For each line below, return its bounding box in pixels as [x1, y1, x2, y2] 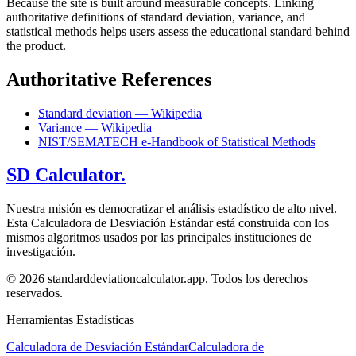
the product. [6, 38, 66, 52]
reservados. [6, 286, 63, 300]
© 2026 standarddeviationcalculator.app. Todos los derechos [6, 272, 308, 286]
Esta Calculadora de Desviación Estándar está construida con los [6, 216, 329, 230]
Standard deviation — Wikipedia [38, 106, 202, 120]
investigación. [6, 245, 75, 259]
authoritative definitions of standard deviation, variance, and [6, 10, 305, 24]
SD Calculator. [6, 164, 126, 186]
